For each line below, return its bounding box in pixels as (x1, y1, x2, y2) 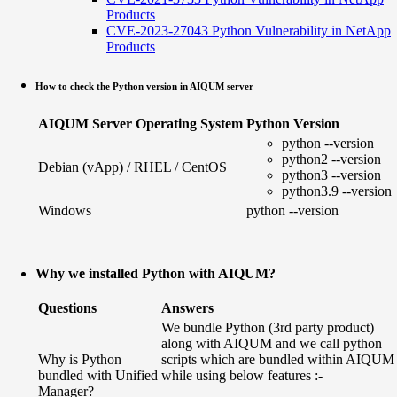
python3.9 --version (282, 183, 392, 198)
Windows (38, 202, 91, 218)
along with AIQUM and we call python (161, 335, 382, 351)
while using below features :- (161, 367, 323, 383)
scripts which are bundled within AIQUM (161, 351, 394, 367)
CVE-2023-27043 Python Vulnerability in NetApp (106, 22, 391, 38)
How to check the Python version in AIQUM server (35, 80, 259, 91)
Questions (38, 300, 97, 315)
